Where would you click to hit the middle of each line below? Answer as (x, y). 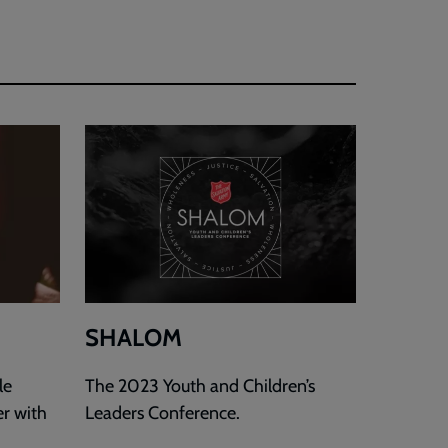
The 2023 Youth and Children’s (199, 386)
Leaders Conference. (162, 413)
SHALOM (133, 338)
